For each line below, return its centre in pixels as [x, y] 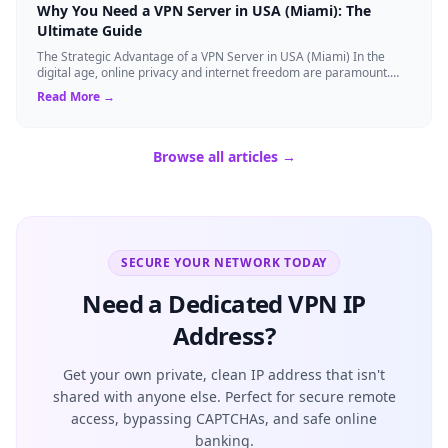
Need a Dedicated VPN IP [224, 303]
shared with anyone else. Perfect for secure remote [224, 396]
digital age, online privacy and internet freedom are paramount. [213, 72]
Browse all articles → [224, 156]
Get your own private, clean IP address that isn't [224, 374]
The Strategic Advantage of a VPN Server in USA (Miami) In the [211, 56]
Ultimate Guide [89, 30]
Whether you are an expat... [113, 88]
